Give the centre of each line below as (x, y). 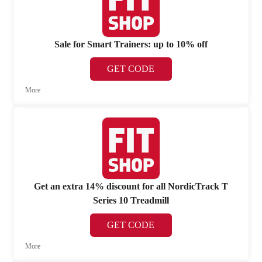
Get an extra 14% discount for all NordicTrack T (131, 186)
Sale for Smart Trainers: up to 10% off (131, 44)
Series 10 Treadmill (131, 200)
